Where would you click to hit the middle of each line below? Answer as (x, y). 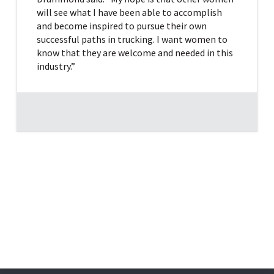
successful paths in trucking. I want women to (132, 39)
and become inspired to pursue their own (121, 25)
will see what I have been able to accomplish (129, 12)
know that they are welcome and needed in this (135, 52)
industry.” (56, 66)
